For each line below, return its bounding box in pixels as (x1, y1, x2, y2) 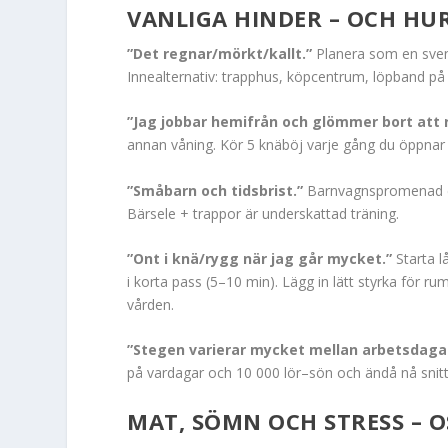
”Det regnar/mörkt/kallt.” (127, 43, 313, 63)
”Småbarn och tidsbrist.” (127, 180, 304, 200)
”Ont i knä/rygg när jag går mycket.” (127, 249, 393, 269)
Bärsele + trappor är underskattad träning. (127, 203, 400, 223)
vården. (127, 295, 175, 315)
